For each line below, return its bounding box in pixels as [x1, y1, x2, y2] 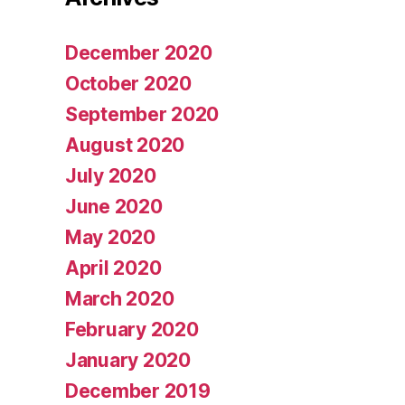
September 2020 [65, 103, 220, 127]
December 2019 [65, 380, 211, 403]
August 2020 [65, 134, 185, 157]
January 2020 [65, 349, 191, 372]
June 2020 [65, 195, 163, 219]
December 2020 [65, 42, 212, 65]
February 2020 [65, 318, 199, 342]
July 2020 [65, 165, 156, 188]
